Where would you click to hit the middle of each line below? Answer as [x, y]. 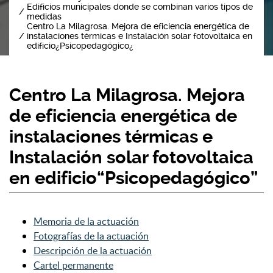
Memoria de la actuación [86, 221]
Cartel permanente [73, 265]
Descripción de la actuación [93, 250]
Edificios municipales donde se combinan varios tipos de [140, 7]
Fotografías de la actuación [91, 236]
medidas [44, 16]
